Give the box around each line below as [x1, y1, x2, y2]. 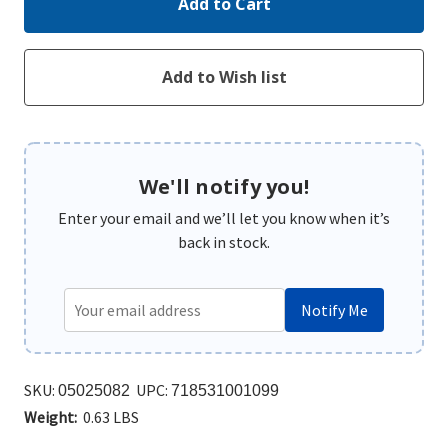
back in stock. [178, 231, 270, 252]
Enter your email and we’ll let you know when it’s [58, 207, 390, 228]
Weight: [24, 406, 77, 427]
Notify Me [301, 299, 368, 320]
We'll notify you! [138, 172, 310, 200]
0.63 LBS [83, 406, 139, 427]
